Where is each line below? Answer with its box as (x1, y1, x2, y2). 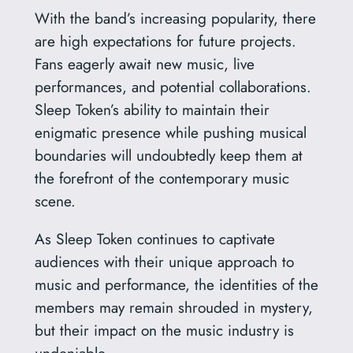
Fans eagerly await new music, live (34, 52, 255, 75)
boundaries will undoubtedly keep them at (34, 143, 303, 166)
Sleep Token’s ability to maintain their (34, 98, 269, 121)
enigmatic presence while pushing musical (34, 121, 307, 143)
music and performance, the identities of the (34, 273, 318, 295)
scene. (34, 189, 76, 212)
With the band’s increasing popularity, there (34, 6, 316, 29)
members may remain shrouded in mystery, (34, 295, 313, 318)
